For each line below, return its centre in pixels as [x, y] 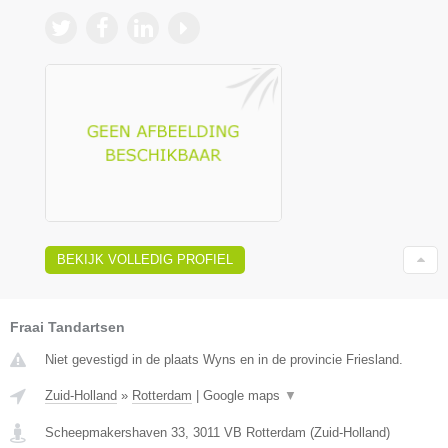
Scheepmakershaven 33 [115, 433]
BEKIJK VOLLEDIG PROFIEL [145, 260]
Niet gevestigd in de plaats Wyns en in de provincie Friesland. [224, 360]
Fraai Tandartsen [67, 327]
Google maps [243, 396]
